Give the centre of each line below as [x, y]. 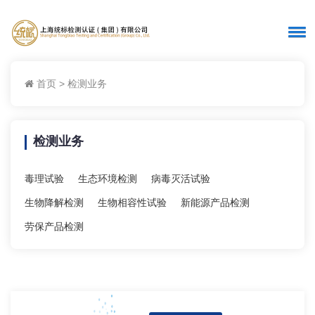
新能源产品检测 [215, 202]
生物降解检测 [54, 202]
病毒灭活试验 [181, 179]
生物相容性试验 [132, 202]
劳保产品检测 [54, 226]
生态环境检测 [108, 179]
